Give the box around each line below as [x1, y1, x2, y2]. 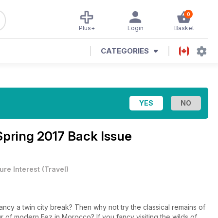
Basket [174, 24, 194, 32]
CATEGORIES [101, 46, 149, 55]
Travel [44, 165, 66, 173]
